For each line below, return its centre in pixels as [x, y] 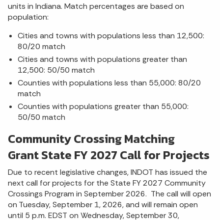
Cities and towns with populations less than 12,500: [111, 35]
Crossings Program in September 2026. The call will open [110, 193]
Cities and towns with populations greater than [102, 59]
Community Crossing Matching [91, 138]
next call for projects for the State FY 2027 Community [107, 183]
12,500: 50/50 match [56, 70]
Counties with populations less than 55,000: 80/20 [109, 82]
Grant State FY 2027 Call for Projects [109, 155]
